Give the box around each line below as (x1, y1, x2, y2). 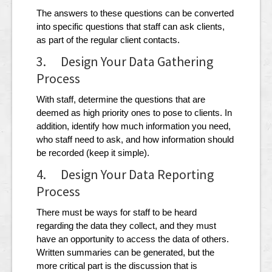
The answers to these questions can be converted (36, 8, 234, 19)
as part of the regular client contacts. (36, 35, 180, 46)
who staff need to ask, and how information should (36, 134, 234, 145)
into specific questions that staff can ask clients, (36, 21, 225, 32)
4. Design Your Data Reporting (36, 166, 214, 183)
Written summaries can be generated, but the (36, 247, 214, 258)
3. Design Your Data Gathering (36, 53, 213, 70)
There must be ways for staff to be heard (36, 207, 197, 218)
